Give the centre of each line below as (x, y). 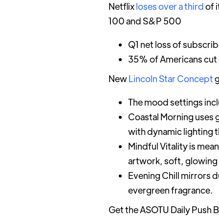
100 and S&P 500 (145, 21)
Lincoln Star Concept (171, 78)
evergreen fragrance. (170, 190)
